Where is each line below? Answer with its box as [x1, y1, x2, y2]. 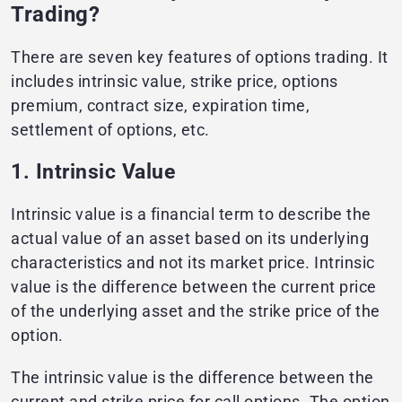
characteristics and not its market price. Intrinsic [11, 253, 375, 273]
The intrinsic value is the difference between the [11, 368, 374, 388]
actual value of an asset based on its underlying [11, 229, 369, 249]
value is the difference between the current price [11, 277, 377, 297]
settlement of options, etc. [11, 120, 210, 140]
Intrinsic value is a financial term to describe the [11, 205, 371, 224]
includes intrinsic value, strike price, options [11, 72, 338, 92]
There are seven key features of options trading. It [11, 48, 389, 67]
